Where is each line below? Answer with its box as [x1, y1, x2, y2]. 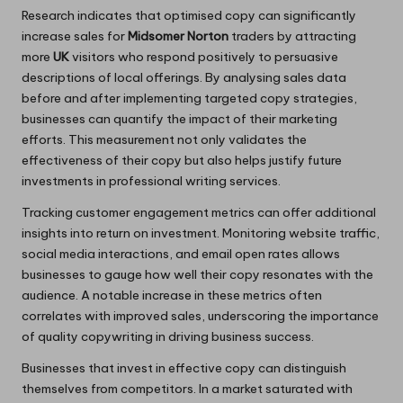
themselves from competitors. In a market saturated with [22, 380, 353, 397]
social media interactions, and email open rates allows [22, 245, 340, 262]
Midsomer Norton [128, 27, 228, 44]
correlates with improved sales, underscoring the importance [22, 307, 379, 324]
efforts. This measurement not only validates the [22, 130, 307, 148]
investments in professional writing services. [22, 172, 281, 189]
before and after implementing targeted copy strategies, [22, 89, 357, 106]
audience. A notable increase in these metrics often [22, 286, 322, 303]
